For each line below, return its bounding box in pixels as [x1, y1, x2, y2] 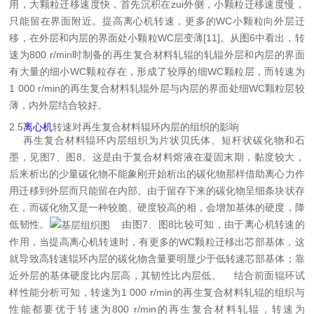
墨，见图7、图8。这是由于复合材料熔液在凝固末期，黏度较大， [9, 151, 305, 163]
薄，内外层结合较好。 [9, 100, 108, 111]
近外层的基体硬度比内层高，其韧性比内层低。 [9, 270, 222, 282]
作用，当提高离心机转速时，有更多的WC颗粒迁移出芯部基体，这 [9, 236, 305, 248]
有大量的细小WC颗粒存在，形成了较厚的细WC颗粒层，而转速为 [9, 66, 305, 78]
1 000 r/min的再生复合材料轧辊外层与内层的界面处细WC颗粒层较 [9, 83, 305, 95]
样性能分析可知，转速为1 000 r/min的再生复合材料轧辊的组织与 [9, 287, 305, 299]
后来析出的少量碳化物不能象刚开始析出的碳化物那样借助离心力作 [9, 168, 305, 180]
